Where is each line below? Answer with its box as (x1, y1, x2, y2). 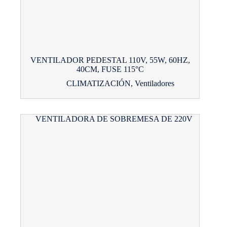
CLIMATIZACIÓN (66, 79, 131, 88)
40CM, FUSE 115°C (76, 65, 144, 74)
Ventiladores (134, 79, 174, 88)
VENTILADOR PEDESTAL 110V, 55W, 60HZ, (30, 56, 190, 65)
